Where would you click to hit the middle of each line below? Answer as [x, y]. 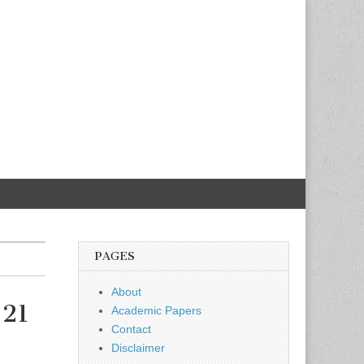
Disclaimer [138, 348]
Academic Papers [156, 310]
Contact [131, 329]
